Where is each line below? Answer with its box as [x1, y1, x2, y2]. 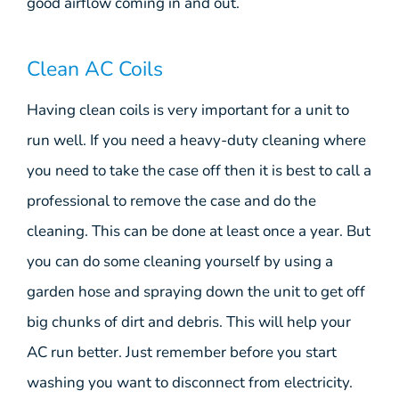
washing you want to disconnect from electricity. [27, 371, 353, 393]
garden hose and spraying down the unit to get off [27, 281, 365, 302]
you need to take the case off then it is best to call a [27, 159, 371, 181]
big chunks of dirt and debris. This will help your [27, 311, 351, 332]
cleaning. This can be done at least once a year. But [27, 220, 370, 241]
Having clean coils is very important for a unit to [27, 99, 349, 120]
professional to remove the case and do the [27, 190, 316, 211]
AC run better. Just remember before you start [27, 341, 337, 362]
